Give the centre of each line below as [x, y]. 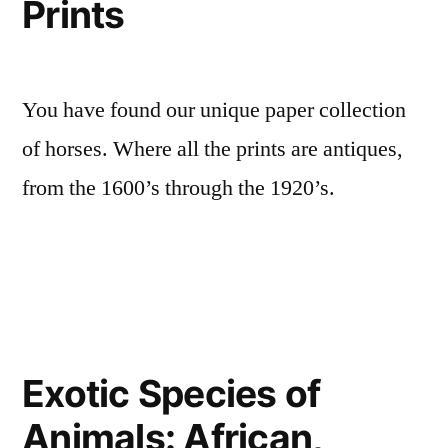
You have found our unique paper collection [214, 110]
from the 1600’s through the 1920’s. [178, 188]
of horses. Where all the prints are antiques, [212, 149]
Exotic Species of [171, 394]
